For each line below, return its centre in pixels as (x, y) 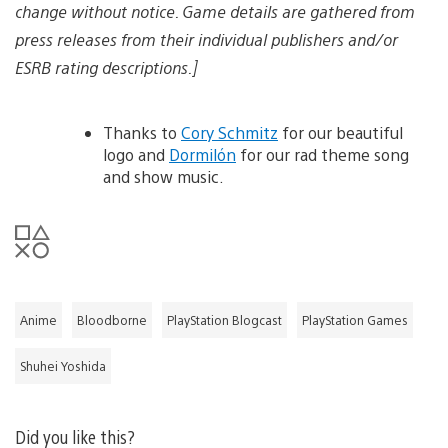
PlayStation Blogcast (224, 319)
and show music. (163, 176)
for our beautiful (340, 132)
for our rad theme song (322, 154)
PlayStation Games (355, 319)
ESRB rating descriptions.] (106, 67)
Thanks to (142, 132)
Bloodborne (112, 319)
